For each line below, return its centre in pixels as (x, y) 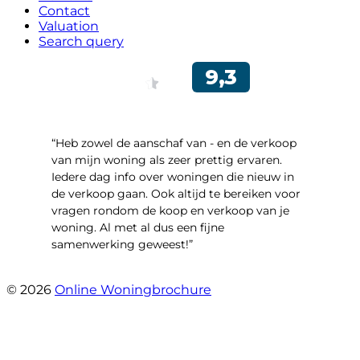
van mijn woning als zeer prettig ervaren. (167, 160)
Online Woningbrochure (133, 290)
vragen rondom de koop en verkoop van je (170, 211)
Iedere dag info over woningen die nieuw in (173, 177)
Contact (64, 11)
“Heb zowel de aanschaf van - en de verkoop (174, 143)
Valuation (69, 27)
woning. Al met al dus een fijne (138, 228)
